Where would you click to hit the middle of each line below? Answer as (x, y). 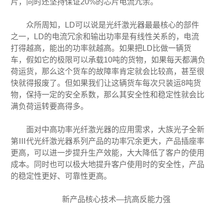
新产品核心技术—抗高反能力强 (116, 199)
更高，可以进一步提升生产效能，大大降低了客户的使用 (108, 153)
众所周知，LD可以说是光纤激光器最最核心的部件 (113, 25)
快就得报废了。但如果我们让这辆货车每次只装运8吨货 (106, 83)
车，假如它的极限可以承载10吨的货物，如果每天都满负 (108, 60)
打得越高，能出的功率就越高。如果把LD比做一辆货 (101, 48)
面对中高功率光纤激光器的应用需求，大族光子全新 (116, 129)
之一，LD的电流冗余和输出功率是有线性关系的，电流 (105, 36)
